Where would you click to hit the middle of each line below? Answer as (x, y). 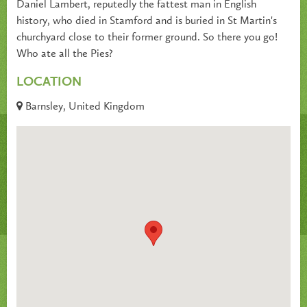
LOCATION (49, 82)
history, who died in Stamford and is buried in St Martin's (147, 21)
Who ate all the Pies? (65, 54)
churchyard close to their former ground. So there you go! (147, 37)
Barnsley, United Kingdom (84, 107)
